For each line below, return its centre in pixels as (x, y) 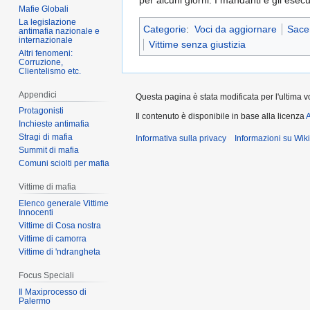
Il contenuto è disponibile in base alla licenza (221, 117)
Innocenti (36, 213)
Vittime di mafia (48, 187)
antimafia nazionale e (60, 31)
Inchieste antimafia (54, 124)
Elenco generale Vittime (64, 204)
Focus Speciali (47, 276)
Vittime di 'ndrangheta (60, 252)
